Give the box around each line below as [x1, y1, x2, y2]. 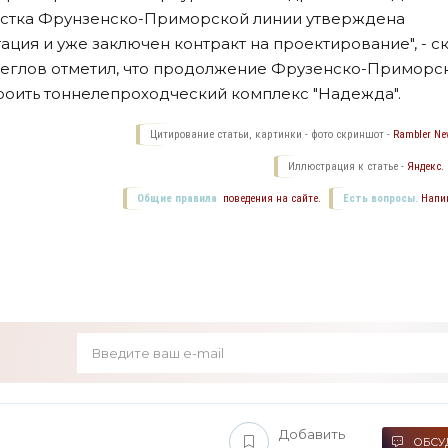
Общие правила [137, 191, 218, 205]
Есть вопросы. [343, 191, 419, 205]
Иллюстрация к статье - [288, 159, 408, 173]
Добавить [279, 425, 346, 442]
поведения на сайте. [220, 191, 322, 205]
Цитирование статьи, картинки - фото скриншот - [150, 127, 394, 141]
